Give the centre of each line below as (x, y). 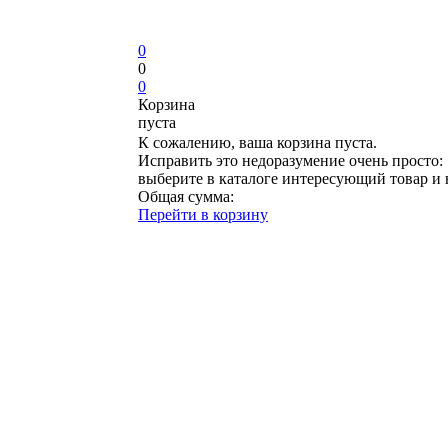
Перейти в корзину (203, 214)
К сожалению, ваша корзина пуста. (257, 142)
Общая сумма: (186, 196)
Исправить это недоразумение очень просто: (290, 160)
